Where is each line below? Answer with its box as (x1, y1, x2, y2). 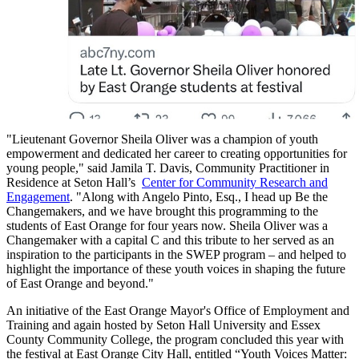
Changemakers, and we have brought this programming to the (6, 204, 318, 218)
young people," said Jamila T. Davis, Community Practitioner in (6, 160, 329, 175)
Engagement (6, 189, 70, 204)
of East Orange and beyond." (6, 276, 154, 290)
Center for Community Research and (142, 175, 328, 189)
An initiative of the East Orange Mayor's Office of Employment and (6, 303, 349, 317)
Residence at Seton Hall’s (6, 175, 142, 189)
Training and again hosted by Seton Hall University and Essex (6, 317, 321, 332)
